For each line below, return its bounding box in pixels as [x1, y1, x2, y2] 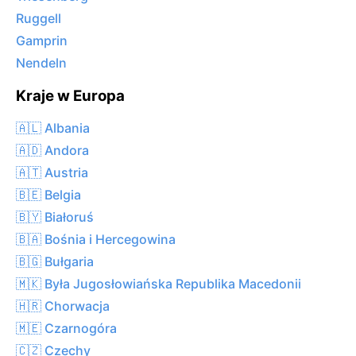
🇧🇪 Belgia [16, 186, 81, 203]
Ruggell [16, 10, 61, 27]
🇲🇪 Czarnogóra [16, 319, 117, 336]
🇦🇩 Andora [16, 141, 89, 158]
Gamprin [16, 33, 68, 49]
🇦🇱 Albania [16, 119, 90, 136]
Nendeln [16, 55, 67, 72]
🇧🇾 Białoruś [16, 208, 94, 225]
